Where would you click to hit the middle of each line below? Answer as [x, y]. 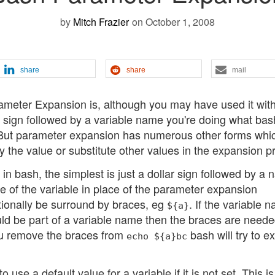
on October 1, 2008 [173, 22]
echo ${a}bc [157, 236]
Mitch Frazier [101, 22]
